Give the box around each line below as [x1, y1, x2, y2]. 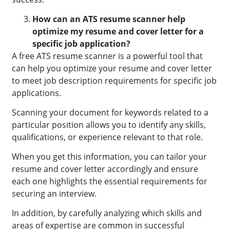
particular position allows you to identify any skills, [12, 119, 206, 131]
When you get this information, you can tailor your [12, 151, 207, 163]
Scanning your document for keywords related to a [12, 107, 209, 119]
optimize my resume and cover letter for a [32, 26, 204, 37]
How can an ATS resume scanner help [32, 13, 186, 25]
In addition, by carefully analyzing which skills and [12, 207, 202, 219]
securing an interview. [12, 188, 97, 200]
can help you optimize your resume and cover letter [12, 63, 213, 74]
